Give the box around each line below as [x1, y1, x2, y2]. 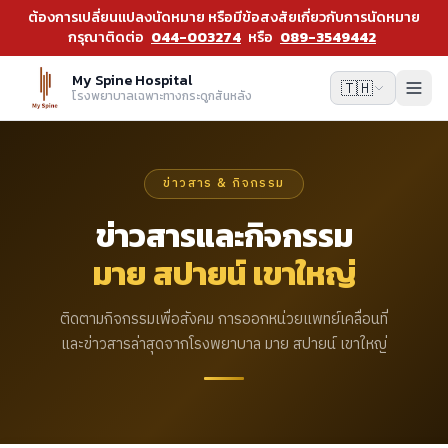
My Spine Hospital [72, 70, 192, 91]
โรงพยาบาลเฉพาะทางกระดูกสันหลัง [72, 87, 252, 105]
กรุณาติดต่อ [68, 27, 147, 48]
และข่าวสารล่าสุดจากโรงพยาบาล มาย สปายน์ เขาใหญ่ [61, 332, 387, 357]
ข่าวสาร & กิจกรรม [163, 174, 285, 193]
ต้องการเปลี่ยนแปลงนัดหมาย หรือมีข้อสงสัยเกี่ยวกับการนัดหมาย [28, 7, 420, 28]
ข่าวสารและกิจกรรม [95, 212, 353, 260]
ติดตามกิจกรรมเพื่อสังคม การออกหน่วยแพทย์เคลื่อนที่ [60, 307, 388, 332]
